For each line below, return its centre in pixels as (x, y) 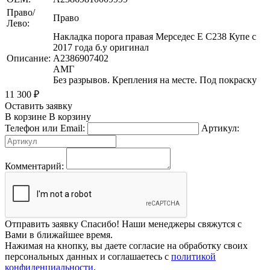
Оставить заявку (39, 105)
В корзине (26, 116)
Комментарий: (34, 166)
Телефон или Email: (45, 128)
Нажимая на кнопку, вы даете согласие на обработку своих (126, 245)
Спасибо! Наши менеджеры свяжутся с (161, 224)
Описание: (29, 58)
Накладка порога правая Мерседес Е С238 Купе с (155, 36)
